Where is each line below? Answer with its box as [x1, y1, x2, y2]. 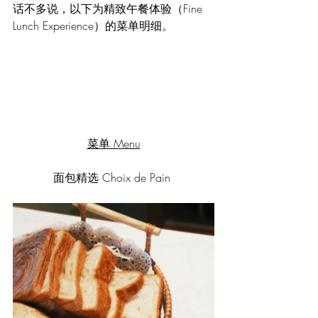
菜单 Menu [87, 136, 141, 151]
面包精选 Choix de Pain [53, 170, 174, 185]
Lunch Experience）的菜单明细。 [13, 18, 173, 33]
